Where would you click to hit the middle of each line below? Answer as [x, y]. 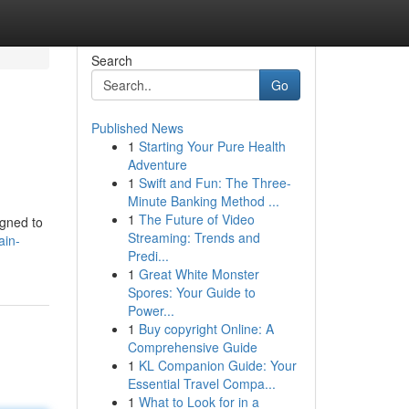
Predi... [148, 256]
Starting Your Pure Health [212, 146]
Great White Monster [199, 274]
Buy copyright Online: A [206, 329]
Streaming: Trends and [194, 237]
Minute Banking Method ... [203, 201]
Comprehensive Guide [192, 347]
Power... [151, 310]
